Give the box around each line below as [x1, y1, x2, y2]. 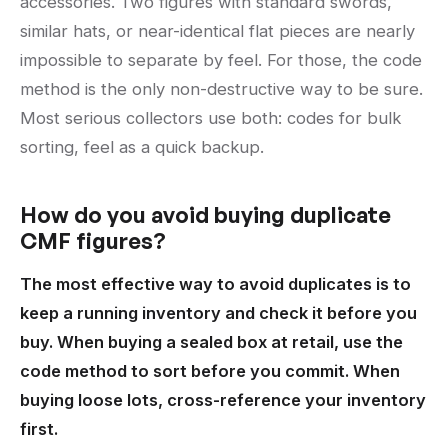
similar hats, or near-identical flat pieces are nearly [20, 21, 415, 42]
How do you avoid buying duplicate [20, 201, 391, 229]
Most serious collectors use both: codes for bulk [20, 108, 401, 129]
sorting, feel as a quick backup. [20, 137, 264, 158]
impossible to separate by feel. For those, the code [20, 50, 422, 71]
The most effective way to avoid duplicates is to [20, 274, 411, 295]
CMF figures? [20, 227, 166, 255]
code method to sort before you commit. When [20, 361, 400, 382]
